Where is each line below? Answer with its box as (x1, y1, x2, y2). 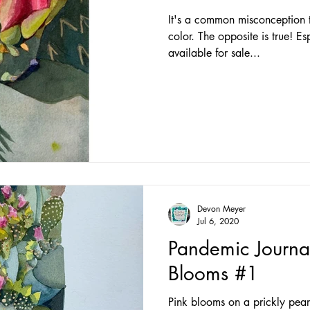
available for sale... (168, 45, 260, 60)
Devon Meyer (197, 203, 246, 215)
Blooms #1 (168, 261, 258, 286)
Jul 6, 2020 (197, 215, 239, 227)
